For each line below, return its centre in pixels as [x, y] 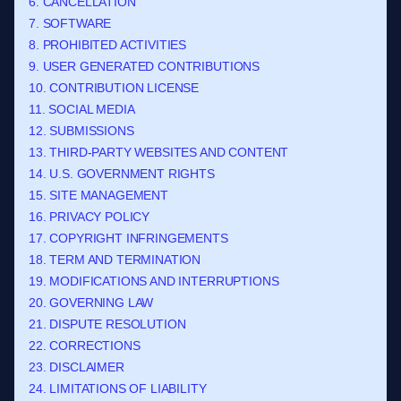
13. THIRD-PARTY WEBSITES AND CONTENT [159, 152]
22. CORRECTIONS [85, 346]
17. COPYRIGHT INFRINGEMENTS [128, 238]
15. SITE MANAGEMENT [98, 195]
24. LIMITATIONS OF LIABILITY [118, 388]
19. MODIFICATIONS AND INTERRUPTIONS [154, 281]
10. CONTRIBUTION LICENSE [114, 88]
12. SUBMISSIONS [81, 131]
